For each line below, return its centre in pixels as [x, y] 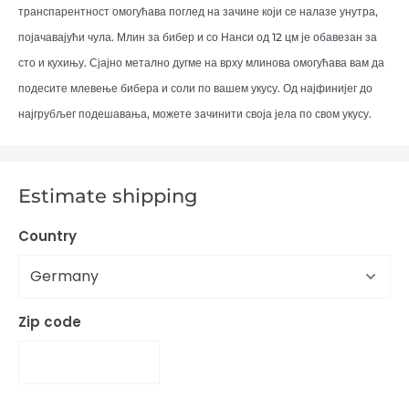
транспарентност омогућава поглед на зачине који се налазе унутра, [198, 12]
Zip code [50, 321]
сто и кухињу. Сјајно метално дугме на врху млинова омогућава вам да [201, 63]
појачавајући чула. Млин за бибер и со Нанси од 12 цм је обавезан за [198, 37]
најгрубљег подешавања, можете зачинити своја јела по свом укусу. [195, 114]
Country [47, 236]
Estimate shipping [108, 196]
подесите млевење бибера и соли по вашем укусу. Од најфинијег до [195, 89]
